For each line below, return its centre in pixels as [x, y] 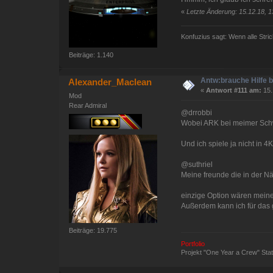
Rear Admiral [88, 106]
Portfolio [193, 243]
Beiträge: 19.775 [93, 231]
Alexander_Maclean [110, 82]
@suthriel [197, 165]
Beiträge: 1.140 [91, 55]
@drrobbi [197, 113]
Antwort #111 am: [234, 90]
